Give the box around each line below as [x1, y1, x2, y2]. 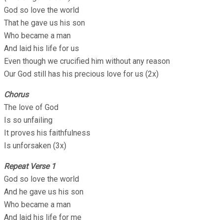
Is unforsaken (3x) [4, 140, 66, 150]
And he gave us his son [4, 187, 83, 196]
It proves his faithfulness [4, 128, 90, 137]
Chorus [4, 89, 28, 99]
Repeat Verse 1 [4, 161, 55, 171]
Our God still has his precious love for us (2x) [4, 69, 159, 79]
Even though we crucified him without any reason [4, 56, 170, 66]
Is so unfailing [4, 115, 53, 125]
